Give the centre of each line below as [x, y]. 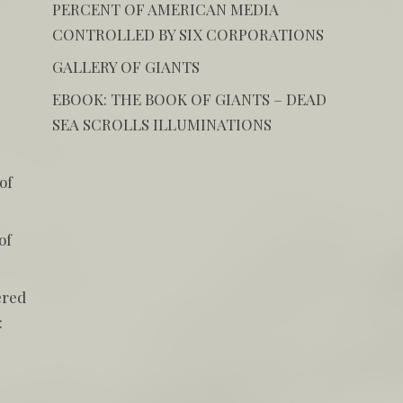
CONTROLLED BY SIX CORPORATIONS [188, 34]
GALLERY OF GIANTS [125, 66]
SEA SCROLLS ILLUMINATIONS [161, 124]
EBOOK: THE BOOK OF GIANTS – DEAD [189, 99]
